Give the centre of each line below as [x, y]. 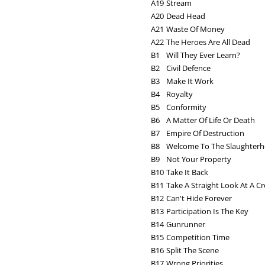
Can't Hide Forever [199, 198]
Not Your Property [199, 159]
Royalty [180, 94]
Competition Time [198, 237]
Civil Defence [188, 68]
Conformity [186, 107]
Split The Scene [193, 251]
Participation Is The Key [207, 211]
